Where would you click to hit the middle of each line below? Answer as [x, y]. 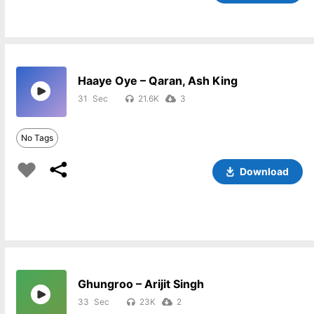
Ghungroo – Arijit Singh [141, 284]
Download [264, 171]
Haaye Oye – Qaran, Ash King [157, 81]
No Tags [37, 138]
